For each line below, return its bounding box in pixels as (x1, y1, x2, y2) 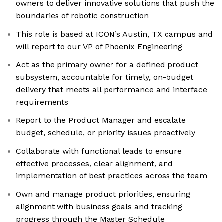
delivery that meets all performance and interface (16, 85, 207, 95)
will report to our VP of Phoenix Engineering (16, 42, 182, 52)
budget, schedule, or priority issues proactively (16, 128, 195, 138)
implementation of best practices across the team (16, 171, 207, 181)
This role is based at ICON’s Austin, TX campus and (16, 29, 213, 39)
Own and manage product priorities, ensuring (16, 189, 190, 199)
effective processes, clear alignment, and (16, 159, 173, 168)
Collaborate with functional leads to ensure (16, 146, 182, 156)
